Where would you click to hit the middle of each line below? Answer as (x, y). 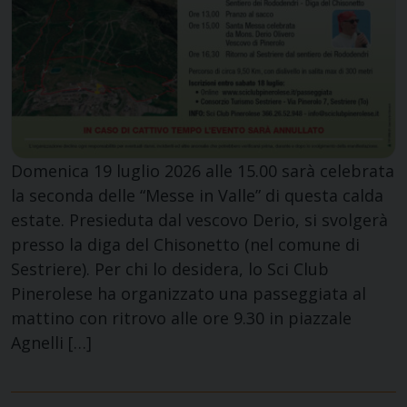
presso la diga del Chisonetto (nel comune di (185, 245)
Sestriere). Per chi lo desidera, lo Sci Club (170, 269)
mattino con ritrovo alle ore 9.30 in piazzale (181, 318)
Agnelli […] (51, 343)
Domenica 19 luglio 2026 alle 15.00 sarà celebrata (203, 171)
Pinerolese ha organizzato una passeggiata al (189, 294)
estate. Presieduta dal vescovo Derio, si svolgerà (199, 220)
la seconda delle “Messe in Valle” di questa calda (197, 196)
